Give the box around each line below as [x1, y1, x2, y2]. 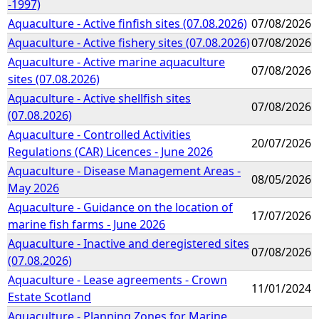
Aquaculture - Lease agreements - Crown [8, 271, 227, 288]
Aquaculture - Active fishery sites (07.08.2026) [8, 34, 250, 51]
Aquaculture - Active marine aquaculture [8, 53, 225, 70]
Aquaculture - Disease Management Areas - [8, 162, 241, 179]
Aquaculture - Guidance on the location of [8, 199, 233, 215]
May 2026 [8, 179, 59, 196]
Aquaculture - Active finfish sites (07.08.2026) [8, 15, 247, 31]
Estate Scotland [8, 288, 91, 305]
